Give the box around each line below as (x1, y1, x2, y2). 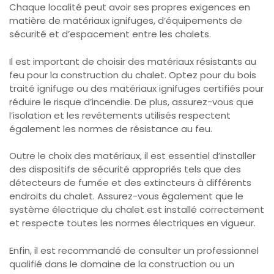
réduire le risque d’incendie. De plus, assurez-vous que (9, 95, 254, 108)
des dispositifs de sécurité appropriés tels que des (9, 163, 241, 176)
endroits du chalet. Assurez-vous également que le (9, 190, 243, 203)
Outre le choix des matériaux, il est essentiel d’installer (9, 149, 256, 163)
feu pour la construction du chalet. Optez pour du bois (9, 68, 256, 81)
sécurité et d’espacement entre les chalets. (9, 28, 211, 41)
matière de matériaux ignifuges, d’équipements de (9, 14, 242, 28)
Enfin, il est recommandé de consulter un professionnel (9, 243, 259, 257)
